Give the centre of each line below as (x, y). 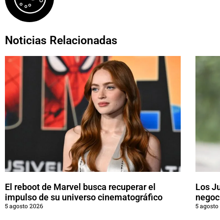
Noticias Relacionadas (61, 41)
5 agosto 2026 (24, 206)
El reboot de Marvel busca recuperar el (80, 187)
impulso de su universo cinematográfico (84, 197)
